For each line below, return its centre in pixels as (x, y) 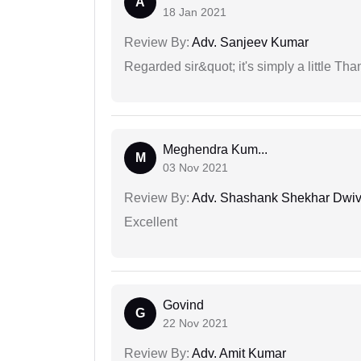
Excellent (151, 222)
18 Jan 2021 (195, 12)
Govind (183, 305)
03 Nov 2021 (195, 168)
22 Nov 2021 (195, 324)
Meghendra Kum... (215, 150)
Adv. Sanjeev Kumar (249, 43)
